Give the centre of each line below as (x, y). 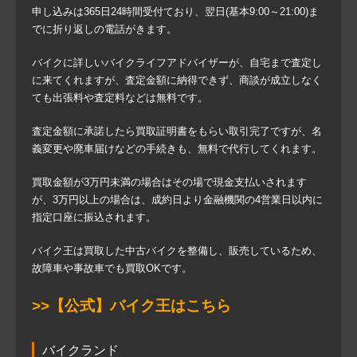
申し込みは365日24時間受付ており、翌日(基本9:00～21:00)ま (175, 12)
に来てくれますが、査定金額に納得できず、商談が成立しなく (177, 80)
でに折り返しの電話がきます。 (104, 29)
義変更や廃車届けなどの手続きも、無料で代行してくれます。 (177, 149)
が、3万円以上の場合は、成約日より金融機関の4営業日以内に (177, 200)
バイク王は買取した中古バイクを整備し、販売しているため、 (177, 251)
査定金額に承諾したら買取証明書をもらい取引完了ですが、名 (177, 131)
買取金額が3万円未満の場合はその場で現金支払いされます (169, 182)
